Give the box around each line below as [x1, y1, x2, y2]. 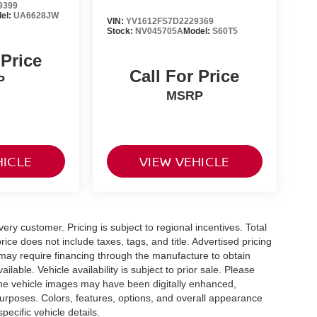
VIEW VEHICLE [139, 153, 230, 171]
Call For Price [129, 67, 240, 86]
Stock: [106, 26, 135, 37]
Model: [183, 26, 212, 37]
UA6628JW [13, 11, 59, 21]
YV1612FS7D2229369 [125, 16, 214, 27]
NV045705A [134, 26, 183, 37]
